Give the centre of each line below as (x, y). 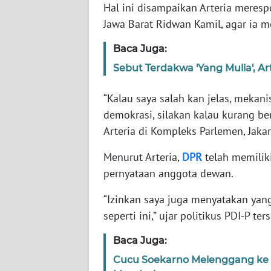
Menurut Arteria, (143, 157)
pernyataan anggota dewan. (168, 173)
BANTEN (39, 18)
